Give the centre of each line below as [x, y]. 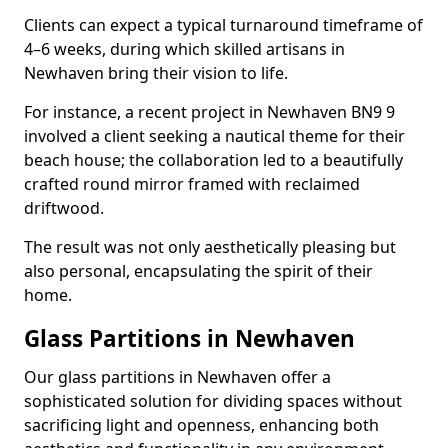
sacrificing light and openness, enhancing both [201, 425]
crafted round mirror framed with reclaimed [192, 184]
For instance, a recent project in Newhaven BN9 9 [209, 112]
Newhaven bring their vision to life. [156, 73]
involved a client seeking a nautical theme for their [214, 136]
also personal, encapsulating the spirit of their [198, 271]
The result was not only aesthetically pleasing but [210, 247]
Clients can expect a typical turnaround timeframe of [223, 25]
